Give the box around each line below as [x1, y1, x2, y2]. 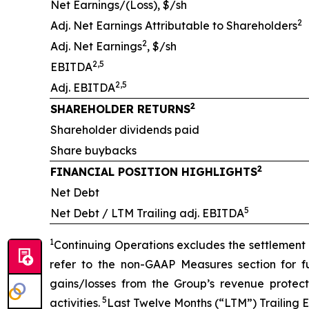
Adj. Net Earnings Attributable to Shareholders [50, 19, 297, 32]
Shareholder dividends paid [50, 123, 199, 137]
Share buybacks [50, 143, 137, 157]
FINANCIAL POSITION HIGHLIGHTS [50, 165, 257, 179]
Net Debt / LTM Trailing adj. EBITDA [50, 206, 244, 220]
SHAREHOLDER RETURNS [50, 102, 190, 116]
